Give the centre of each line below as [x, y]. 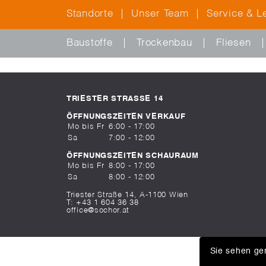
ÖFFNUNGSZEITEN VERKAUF [126, 116]
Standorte [90, 14]
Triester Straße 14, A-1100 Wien [127, 195]
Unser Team [160, 14]
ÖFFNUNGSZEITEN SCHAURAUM [133, 156]
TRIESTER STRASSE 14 [113, 99]
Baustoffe [90, 43]
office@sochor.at [98, 210]
